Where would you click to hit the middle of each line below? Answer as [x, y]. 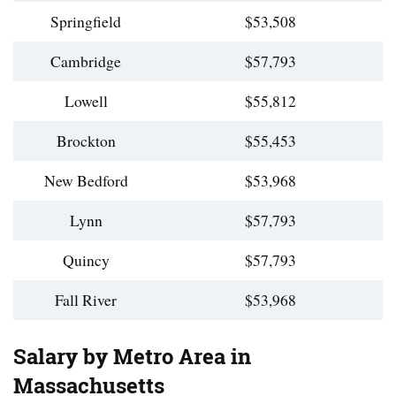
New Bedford [86, 180]
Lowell [86, 100]
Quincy [86, 259]
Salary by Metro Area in [132, 356]
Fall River [86, 299]
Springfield [86, 21]
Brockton [86, 140]
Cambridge [86, 61]
